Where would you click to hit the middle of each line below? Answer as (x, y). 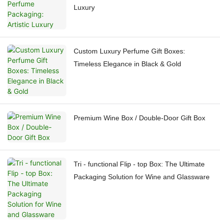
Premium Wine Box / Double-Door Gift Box (139, 118)
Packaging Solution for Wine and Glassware (142, 177)
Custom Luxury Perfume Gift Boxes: (129, 51)
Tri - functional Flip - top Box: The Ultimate (139, 164)
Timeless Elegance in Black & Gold (127, 64)
